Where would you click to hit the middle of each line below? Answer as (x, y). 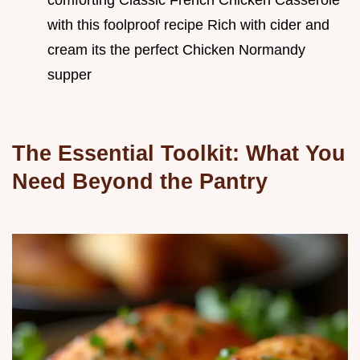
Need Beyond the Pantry (140, 181)
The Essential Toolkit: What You (179, 153)
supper (70, 74)
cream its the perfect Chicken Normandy (176, 49)
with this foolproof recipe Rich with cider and (188, 25)
